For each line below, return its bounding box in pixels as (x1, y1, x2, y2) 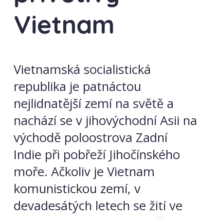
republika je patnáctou (14, 77, 141, 95)
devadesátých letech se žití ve (14, 197, 182, 214)
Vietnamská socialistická (14, 60, 151, 78)
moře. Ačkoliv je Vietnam (14, 163, 155, 180)
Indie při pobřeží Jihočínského (14, 145, 180, 163)
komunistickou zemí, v (14, 180, 141, 197)
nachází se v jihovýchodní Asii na (14, 111, 197, 129)
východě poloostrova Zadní (14, 128, 167, 146)
